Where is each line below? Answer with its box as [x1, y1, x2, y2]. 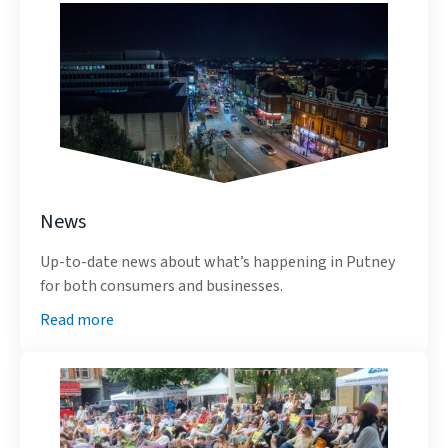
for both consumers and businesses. [40, 275, 283, 297]
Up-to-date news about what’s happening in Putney [40, 251, 395, 273]
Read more [40, 309, 114, 331]
